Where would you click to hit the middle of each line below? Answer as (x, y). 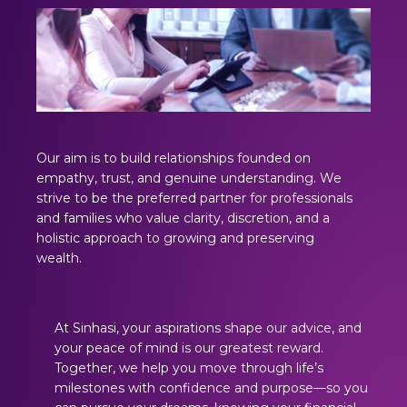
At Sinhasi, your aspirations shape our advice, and (208, 328)
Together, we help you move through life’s (189, 368)
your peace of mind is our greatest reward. (189, 348)
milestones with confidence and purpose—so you (211, 388)
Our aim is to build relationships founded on (174, 159)
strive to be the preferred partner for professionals (194, 199)
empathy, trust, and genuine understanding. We (189, 179)
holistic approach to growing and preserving (175, 238)
